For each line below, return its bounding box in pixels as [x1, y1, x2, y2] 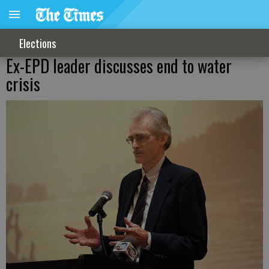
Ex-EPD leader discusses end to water [6, 53, 232, 78]
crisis [6, 71, 40, 96]
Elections [19, 35, 56, 51]
